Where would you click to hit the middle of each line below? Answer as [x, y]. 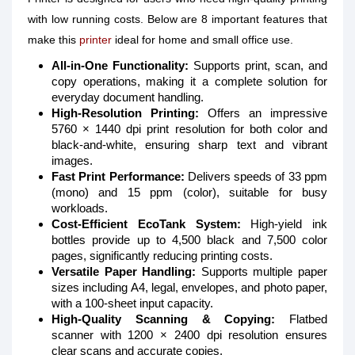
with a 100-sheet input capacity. [132, 303]
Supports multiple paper [262, 271]
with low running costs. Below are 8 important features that [177, 19]
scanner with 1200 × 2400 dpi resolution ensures [189, 335]
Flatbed [301, 319]
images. [72, 160]
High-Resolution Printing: [125, 113]
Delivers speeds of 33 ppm [256, 176]
